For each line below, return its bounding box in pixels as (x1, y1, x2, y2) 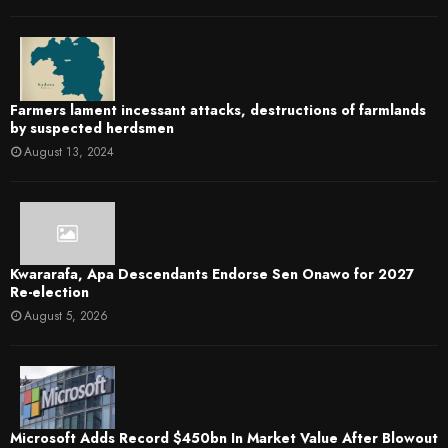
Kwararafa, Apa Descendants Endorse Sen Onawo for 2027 (10, 263, 414, 284)
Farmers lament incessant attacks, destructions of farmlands (10, 99, 426, 120)
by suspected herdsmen (10, 117, 174, 138)
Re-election (10, 281, 89, 302)
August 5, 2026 (24, 306, 108, 325)
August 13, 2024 (24, 142, 114, 161)
